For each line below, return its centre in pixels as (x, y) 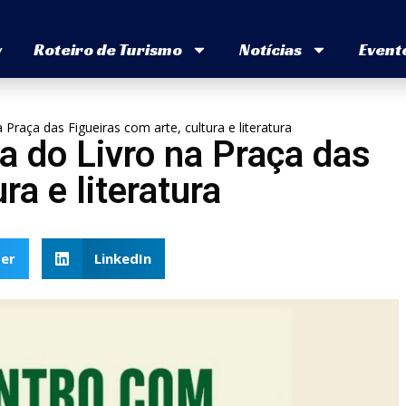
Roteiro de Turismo (107, 50)
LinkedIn (123, 259)
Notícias (270, 50)
